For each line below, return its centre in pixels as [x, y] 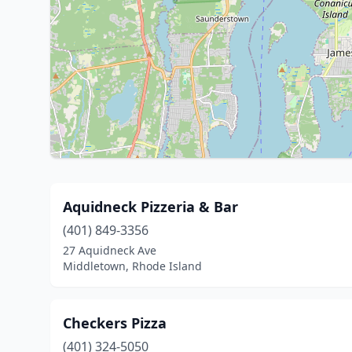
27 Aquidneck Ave [110, 250]
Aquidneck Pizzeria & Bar [150, 207]
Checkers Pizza [115, 323]
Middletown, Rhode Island [132, 266]
